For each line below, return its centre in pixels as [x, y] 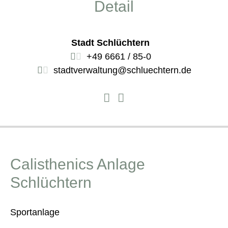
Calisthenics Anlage [78, 164]
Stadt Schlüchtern [111, 43]
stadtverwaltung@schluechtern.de [122, 70]
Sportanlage [35, 212]
